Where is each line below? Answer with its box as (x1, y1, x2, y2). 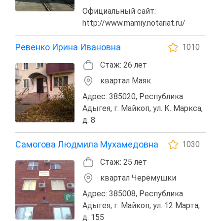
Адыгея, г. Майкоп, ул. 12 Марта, (82, 200, 200, 210)
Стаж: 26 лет (100, 60, 147, 70)
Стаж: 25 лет (100, 157, 147, 167)
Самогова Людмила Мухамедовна (15, 139, 158, 149)
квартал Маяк (100, 75, 151, 85)
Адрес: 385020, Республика (82, 91, 183, 101)
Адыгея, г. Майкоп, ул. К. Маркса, (82, 103, 203, 113)
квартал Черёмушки (100, 173, 176, 183)
